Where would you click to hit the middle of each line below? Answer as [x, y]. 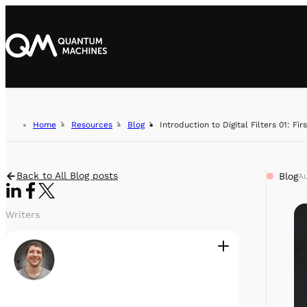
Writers [23, 214]
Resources [92, 125]
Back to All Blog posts [67, 175]
